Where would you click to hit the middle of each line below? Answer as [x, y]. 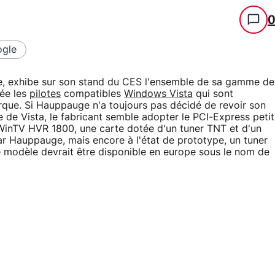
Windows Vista [158, 94]
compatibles [92, 94]
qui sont [213, 94]
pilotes [45, 94]
